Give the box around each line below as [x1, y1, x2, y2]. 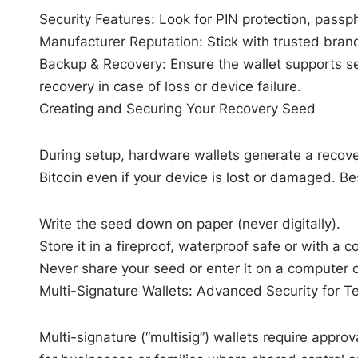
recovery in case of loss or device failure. [38, 78, 301, 94]
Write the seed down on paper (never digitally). [38, 215, 340, 232]
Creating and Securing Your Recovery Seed [38, 100, 316, 117]
